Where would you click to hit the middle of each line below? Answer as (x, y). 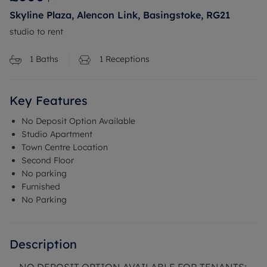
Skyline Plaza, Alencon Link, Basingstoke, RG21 (120, 15)
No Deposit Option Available (78, 121)
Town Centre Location (65, 147)
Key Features (49, 100)
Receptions (126, 59)
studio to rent (36, 32)
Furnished (41, 187)
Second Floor (48, 160)
